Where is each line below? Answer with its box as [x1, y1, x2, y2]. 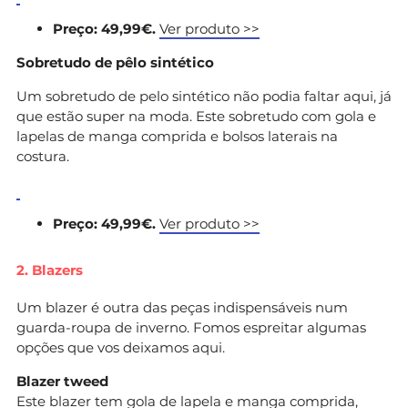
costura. [16, 147, 69, 165]
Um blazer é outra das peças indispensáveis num [16, 298, 348, 316]
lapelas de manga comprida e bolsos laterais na [16, 127, 338, 145]
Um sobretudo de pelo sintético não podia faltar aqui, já [16, 87, 392, 105]
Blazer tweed [16, 372, 108, 390]
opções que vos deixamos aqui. [16, 338, 225, 356]
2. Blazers [16, 260, 83, 279]
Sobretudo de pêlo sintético [16, 53, 214, 71]
